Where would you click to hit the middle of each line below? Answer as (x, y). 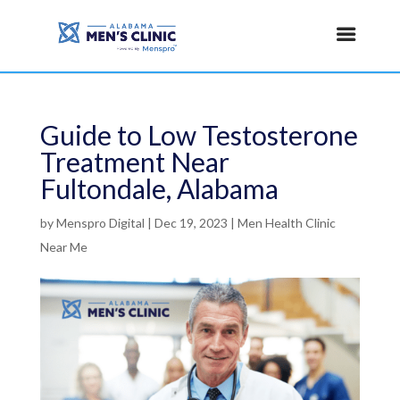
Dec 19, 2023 (191, 223)
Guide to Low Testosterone (199, 135)
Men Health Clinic (286, 223)
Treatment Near (134, 162)
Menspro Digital (100, 223)
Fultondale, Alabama (159, 188)
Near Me (63, 247)
